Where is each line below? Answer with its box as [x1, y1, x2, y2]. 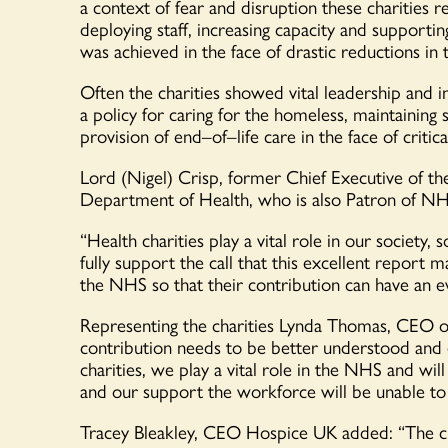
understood [323, 332, 410, 361]
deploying [80, 14, 157, 43]
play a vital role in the [179, 354, 339, 383]
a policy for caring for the [80, 99, 274, 128]
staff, [157, 14, 192, 43]
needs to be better [177, 332, 323, 361]
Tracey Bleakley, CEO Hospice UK [80, 417, 342, 446]
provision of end [80, 121, 202, 150]
